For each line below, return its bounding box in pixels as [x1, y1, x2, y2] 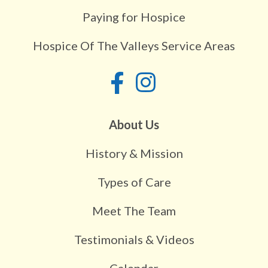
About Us [109, 117, 159, 132]
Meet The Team [92, 203, 176, 218]
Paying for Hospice [83, 9, 185, 24]
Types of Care [97, 174, 171, 189]
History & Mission [85, 145, 183, 160]
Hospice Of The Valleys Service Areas [33, 38, 235, 53]
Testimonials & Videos [74, 232, 194, 246]
